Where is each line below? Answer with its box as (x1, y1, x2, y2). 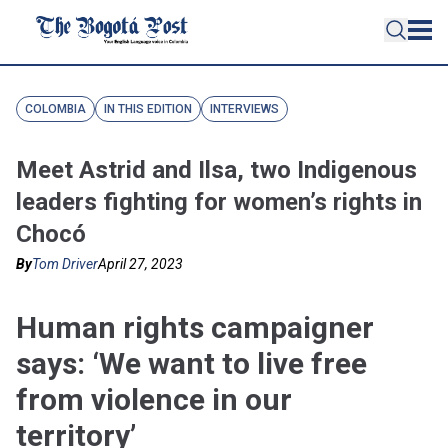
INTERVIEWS (210, 102, 279, 116)
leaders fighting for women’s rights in (16, 188, 422, 216)
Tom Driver (32, 256, 98, 272)
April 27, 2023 (98, 256, 183, 272)
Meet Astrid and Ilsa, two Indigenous (16, 156, 417, 184)
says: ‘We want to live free (16, 346, 367, 381)
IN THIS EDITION (104, 102, 192, 116)
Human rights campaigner (16, 310, 374, 345)
